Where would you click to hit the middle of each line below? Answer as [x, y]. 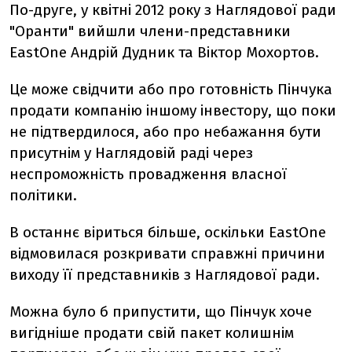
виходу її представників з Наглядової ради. [165, 275]
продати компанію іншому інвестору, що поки [173, 110]
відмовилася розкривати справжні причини [167, 253]
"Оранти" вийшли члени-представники [150, 31]
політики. [43, 195]
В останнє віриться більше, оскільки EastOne [168, 232]
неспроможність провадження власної [148, 174]
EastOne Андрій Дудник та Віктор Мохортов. [164, 52]
